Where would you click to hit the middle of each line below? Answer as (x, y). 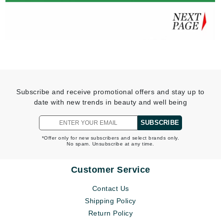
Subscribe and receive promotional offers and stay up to (110, 92)
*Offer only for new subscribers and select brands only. (110, 138)
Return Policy (110, 213)
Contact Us (110, 188)
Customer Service (110, 170)
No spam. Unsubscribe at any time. (110, 144)
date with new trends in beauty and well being (110, 102)
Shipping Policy (110, 201)
